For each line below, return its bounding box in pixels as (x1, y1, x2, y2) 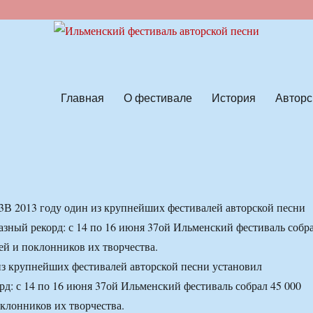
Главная (60, 89, 104, 105)
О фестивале (123, 89, 192, 105)
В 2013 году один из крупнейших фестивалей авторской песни (3, 200, 305, 215)
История (211, 89, 256, 105)
